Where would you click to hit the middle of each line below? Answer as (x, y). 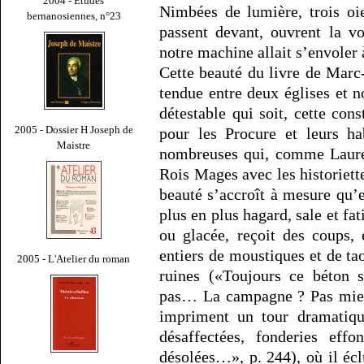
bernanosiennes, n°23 (74, 15)
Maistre (74, 145)
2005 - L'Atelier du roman (74, 258)
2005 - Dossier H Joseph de (74, 129)
